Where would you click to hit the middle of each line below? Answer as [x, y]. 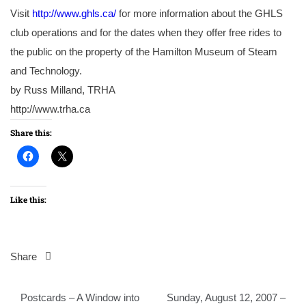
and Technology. [46, 71]
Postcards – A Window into [80, 297]
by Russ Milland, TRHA [63, 90]
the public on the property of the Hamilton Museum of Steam [144, 52]
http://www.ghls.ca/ [74, 14]
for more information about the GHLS [199, 14]
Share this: [31, 133]
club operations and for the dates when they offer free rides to [146, 33]
